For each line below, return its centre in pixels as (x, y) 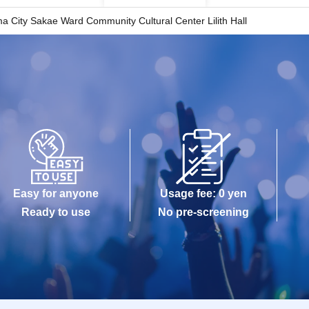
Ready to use (56, 212)
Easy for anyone (56, 193)
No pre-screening (203, 212)
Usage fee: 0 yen (203, 193)
